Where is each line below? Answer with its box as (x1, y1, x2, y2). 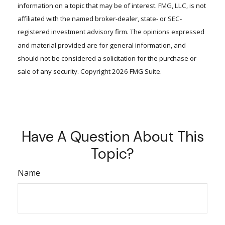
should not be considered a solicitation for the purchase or (18, 53, 196, 63)
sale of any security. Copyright (18, 67, 112, 76)
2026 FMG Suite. (112, 67, 162, 76)
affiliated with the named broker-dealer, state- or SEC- (18, 14, 182, 23)
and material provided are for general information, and (18, 40, 186, 50)
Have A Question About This (21, 127, 204, 146)
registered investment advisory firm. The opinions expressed (18, 27, 204, 37)
